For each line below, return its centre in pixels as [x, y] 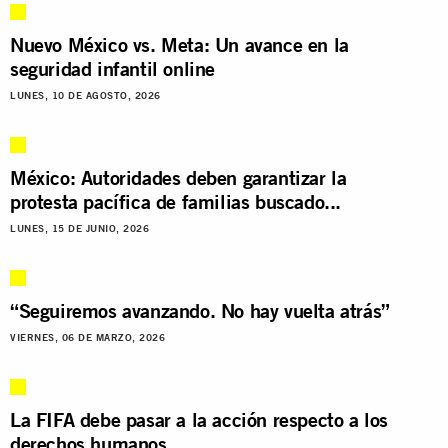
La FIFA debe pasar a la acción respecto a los [199, 419]
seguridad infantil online [113, 68]
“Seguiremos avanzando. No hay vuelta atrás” [200, 310]
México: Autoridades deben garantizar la [178, 177]
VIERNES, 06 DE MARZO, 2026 [87, 337]
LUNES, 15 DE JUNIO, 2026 [79, 228]
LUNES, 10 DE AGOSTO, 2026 [85, 95]
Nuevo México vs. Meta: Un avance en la [179, 44]
